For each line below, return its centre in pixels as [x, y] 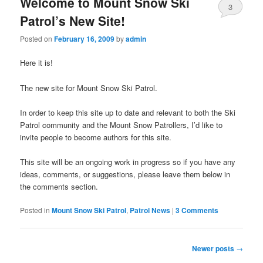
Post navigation [47, 247]
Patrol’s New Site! [73, 21]
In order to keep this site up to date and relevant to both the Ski [128, 112]
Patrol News [150, 210]
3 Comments [197, 210]
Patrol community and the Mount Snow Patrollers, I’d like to [122, 124]
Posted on [37, 39]
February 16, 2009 [85, 39]
